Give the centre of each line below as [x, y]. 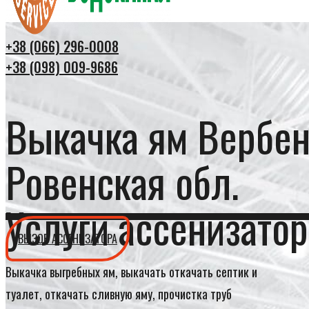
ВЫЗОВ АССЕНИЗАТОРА [68, 239]
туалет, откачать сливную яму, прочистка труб [119, 294]
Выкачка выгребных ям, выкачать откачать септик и [131, 272]
